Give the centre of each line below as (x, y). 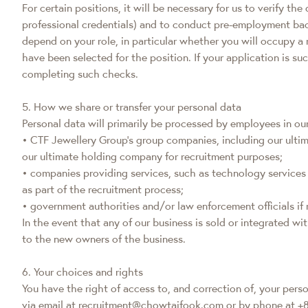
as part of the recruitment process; (103, 189)
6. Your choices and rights (82, 272)
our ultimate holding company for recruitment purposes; (152, 156)
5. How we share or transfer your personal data (132, 107)
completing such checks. (80, 74)
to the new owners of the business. (104, 239)
